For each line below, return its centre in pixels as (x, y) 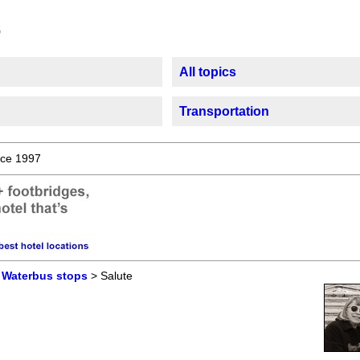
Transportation (224, 111)
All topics (208, 72)
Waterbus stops (45, 276)
